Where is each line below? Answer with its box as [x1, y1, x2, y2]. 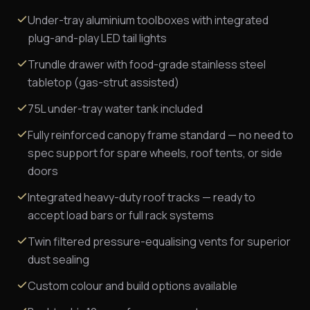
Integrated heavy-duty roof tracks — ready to [28, 189, 255, 205]
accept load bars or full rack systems [28, 207, 214, 223]
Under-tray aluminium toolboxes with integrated [28, 12, 268, 28]
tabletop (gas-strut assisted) [28, 74, 179, 90]
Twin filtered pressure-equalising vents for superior [28, 233, 291, 249]
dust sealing [28, 251, 89, 267]
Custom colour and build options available [28, 277, 237, 293]
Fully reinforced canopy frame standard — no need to [28, 127, 293, 143]
